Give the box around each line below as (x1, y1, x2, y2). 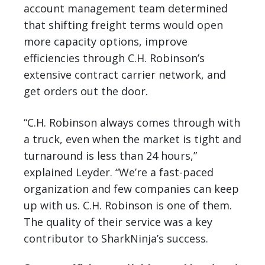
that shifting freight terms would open (24, 17, 223, 32)
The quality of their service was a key (24, 214, 212, 229)
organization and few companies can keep (24, 181, 239, 196)
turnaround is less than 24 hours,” (24, 148, 197, 163)
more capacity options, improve (24, 34, 188, 49)
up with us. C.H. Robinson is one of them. (24, 198, 232, 212)
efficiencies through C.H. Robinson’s (24, 50, 205, 65)
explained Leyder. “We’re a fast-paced (24, 164, 214, 179)
